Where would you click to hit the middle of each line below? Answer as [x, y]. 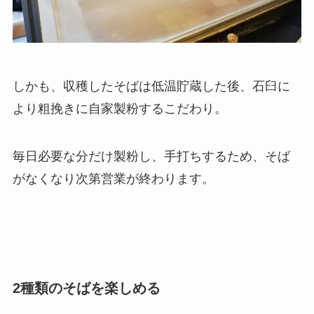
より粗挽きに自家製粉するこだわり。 [120, 109]
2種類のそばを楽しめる [86, 288]
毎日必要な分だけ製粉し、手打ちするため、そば [151, 156]
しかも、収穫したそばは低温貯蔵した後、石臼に [151, 87]
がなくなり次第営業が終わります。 [113, 178]
